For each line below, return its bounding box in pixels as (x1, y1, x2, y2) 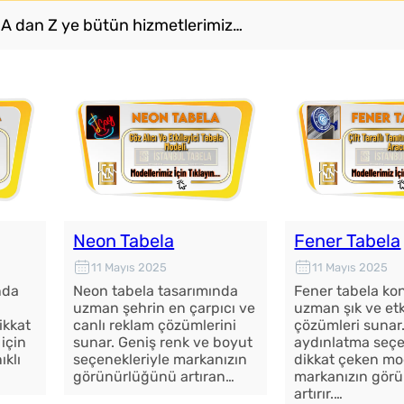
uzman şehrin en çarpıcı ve (73, 299, 256, 317)
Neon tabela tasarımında (73, 282, 239, 300)
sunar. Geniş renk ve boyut (73, 334, 253, 352)
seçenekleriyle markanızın (73, 351, 248, 369)
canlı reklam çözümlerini (73, 317, 237, 335)
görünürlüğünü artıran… (73, 368, 235, 386)
